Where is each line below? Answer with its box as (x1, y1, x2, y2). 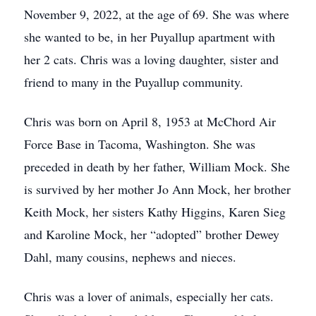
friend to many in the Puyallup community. (24, 73, 243, 90)
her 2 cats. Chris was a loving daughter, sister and (24, 51, 279, 68)
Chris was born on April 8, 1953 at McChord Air (24, 113, 276, 130)
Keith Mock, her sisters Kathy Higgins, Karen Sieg (24, 203, 286, 220)
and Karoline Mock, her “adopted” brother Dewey (24, 226, 279, 243)
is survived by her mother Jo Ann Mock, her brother (24, 181, 291, 197)
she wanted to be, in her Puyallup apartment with (24, 28, 275, 45)
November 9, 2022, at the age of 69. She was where (24, 6, 289, 23)
